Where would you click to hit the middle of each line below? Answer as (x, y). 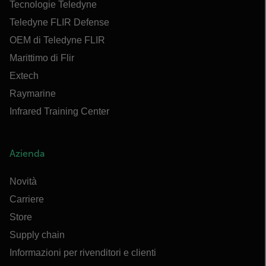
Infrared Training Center (59, 111)
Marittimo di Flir (42, 58)
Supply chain (37, 235)
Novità (23, 181)
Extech (24, 76)
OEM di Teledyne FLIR (57, 40)
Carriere (27, 199)
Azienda (27, 153)
